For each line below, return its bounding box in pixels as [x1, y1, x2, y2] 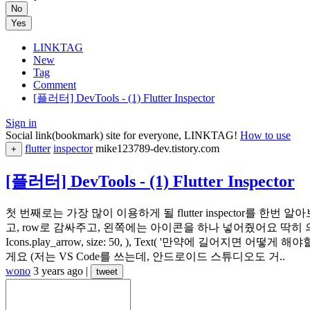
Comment [33, 79, 76, 91]
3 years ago [33, 264, 83, 277]
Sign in [6, 117, 37, 129]
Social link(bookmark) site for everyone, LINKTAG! [6, 129, 240, 141]
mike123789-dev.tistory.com [95, 143, 219, 154]
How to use [240, 129, 291, 141]
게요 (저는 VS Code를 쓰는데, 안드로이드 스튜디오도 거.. [6, 250, 285, 262]
